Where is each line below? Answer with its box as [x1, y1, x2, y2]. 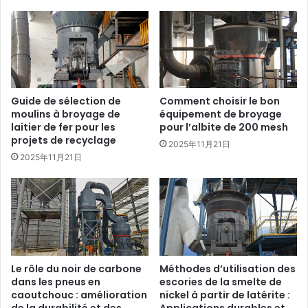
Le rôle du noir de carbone [11, 262, 142, 276]
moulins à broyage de [11, 107, 120, 122]
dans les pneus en [11, 275, 100, 289]
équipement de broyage [159, 107, 282, 122]
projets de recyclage [11, 133, 116, 148]
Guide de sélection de [11, 94, 121, 109]
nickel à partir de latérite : [159, 288, 290, 302]
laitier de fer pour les [11, 120, 115, 135]
